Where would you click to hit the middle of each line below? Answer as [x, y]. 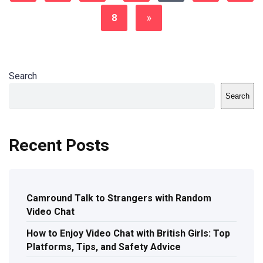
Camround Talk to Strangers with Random [119, 198]
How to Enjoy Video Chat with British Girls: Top [128, 234]
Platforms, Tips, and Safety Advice [104, 247]
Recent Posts [59, 145]
